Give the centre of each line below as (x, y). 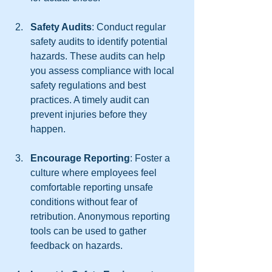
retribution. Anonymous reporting (101, 216)
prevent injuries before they (90, 114)
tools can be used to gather (90, 231)
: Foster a (151, 158)
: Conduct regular (130, 27)
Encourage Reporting (80, 158)
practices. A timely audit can (91, 100)
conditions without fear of (85, 202)
